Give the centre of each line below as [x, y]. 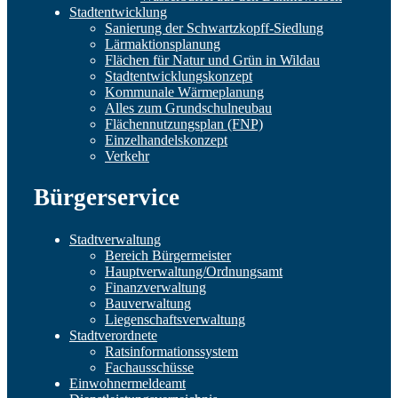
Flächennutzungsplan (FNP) [184, 123]
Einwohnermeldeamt [127, 383]
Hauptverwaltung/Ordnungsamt [194, 271]
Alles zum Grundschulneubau [188, 107]
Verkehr [127, 155]
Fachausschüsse [149, 367]
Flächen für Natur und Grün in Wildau [212, 60]
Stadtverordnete [113, 335]
